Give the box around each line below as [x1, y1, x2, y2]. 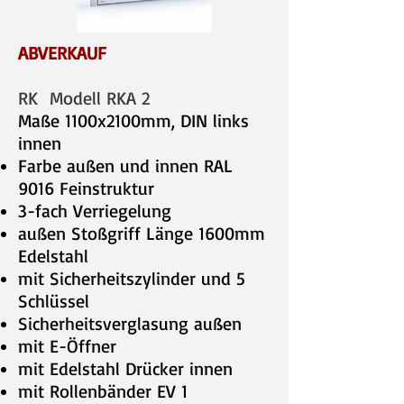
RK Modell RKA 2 [18, 87, 156, 109]
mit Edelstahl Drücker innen [18, 357, 233, 380]
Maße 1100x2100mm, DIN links [18, 109, 249, 132]
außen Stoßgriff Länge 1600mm [18, 222, 265, 244]
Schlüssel [18, 289, 96, 312]
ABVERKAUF [18, 41, 106, 64]
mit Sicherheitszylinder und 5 [18, 267, 245, 289]
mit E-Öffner [18, 335, 116, 357]
